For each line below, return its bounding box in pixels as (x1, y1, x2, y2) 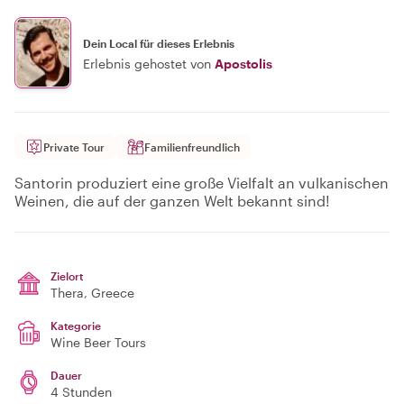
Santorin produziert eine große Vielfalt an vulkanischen (14, 174, 389, 191)
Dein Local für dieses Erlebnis (83, 36, 234, 50)
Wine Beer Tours (50, 335, 146, 350)
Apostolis (215, 55, 272, 71)
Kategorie (50, 319, 101, 332)
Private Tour (43, 141, 105, 153)
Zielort (50, 270, 83, 282)
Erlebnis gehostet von (83, 55, 211, 71)
